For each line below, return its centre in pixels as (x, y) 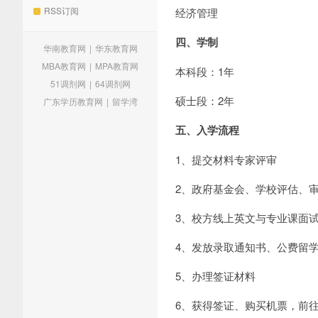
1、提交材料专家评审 (226, 159)
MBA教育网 (64, 66)
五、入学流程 (207, 130)
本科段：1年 (205, 71)
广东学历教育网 (73, 101)
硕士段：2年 (205, 100)
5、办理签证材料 (215, 276)
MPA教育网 (117, 66)
